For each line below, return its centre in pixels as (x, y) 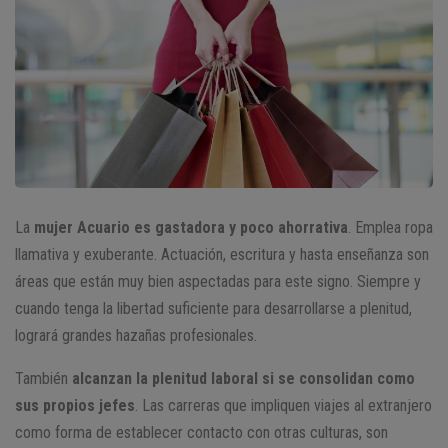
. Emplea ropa (390, 228)
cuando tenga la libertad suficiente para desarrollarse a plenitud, (213, 309)
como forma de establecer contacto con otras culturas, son (201, 433)
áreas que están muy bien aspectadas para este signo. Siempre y (218, 282)
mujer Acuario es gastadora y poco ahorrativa (191, 228)
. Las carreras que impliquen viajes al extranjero (283, 406)
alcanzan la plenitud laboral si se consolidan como (243, 379)
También (43, 379)
